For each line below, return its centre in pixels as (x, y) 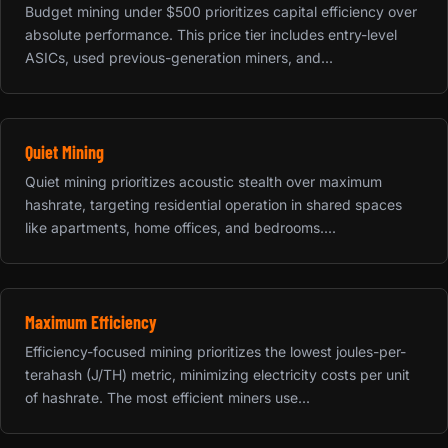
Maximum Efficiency (91, 321)
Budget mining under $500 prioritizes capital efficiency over (221, 11)
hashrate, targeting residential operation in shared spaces (213, 204)
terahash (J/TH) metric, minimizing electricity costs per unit (217, 374)
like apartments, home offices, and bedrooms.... (180, 227)
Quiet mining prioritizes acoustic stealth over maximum (203, 181)
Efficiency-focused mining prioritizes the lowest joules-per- (215, 351)
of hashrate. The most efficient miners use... (167, 397)
